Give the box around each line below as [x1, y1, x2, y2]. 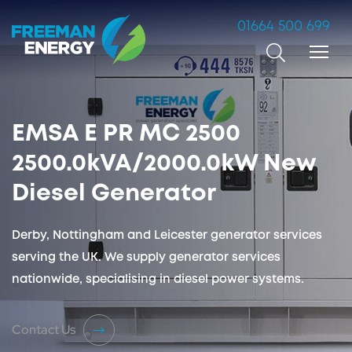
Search [226, 45, 266, 58]
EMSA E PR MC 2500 [12, 123, 240, 145]
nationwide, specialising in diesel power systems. [12, 274, 304, 285]
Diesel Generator [12, 183, 216, 204]
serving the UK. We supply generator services [12, 252, 280, 263]
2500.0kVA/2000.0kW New [12, 153, 317, 174]
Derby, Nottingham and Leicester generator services [12, 230, 322, 241]
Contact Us [12, 321, 75, 338]
